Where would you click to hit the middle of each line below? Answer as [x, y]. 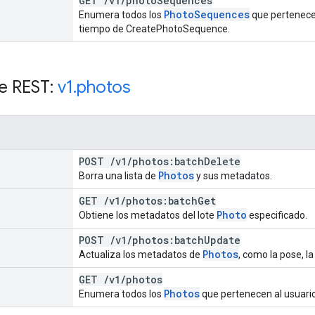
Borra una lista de [118, 175]
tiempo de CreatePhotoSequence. [154, 28]
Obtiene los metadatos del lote [148, 215]
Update [222, 240]
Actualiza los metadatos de [141, 254]
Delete [222, 161]
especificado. [277, 215]
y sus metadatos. [233, 175]
